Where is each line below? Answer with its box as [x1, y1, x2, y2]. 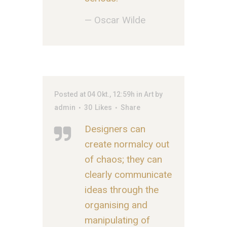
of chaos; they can [85, 153, 162, 165]
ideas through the [85, 183, 159, 196]
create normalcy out [85, 138, 169, 150]
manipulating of [85, 214, 150, 226]
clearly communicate [85, 168, 172, 180]
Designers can [85, 123, 145, 135]
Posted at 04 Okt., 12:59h [54, 90, 135, 98]
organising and [85, 199, 147, 211]
